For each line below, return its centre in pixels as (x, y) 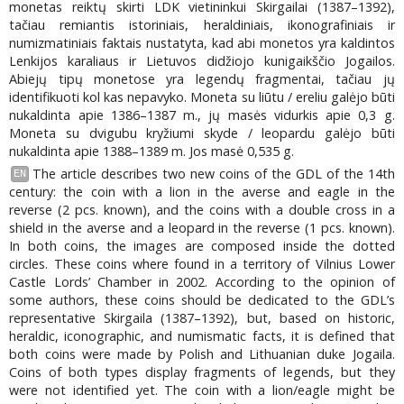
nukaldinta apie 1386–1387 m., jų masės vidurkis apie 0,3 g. (202, 115)
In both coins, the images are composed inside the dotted (202, 245)
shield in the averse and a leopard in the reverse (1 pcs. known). (202, 227)
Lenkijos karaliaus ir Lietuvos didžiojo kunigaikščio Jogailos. (202, 61)
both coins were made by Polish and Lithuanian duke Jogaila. (202, 353)
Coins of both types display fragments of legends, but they (202, 372)
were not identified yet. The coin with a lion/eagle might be (202, 390)
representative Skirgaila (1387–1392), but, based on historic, (202, 317)
